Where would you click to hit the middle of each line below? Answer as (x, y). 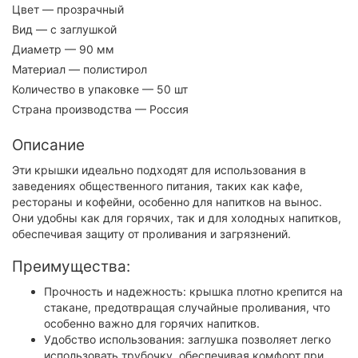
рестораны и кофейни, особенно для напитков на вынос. (167, 201)
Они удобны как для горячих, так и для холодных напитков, (177, 217)
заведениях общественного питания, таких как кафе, (157, 185)
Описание (48, 145)
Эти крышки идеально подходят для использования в (159, 169)
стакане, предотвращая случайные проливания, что (187, 307)
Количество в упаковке (76, 89)
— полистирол (106, 69)
